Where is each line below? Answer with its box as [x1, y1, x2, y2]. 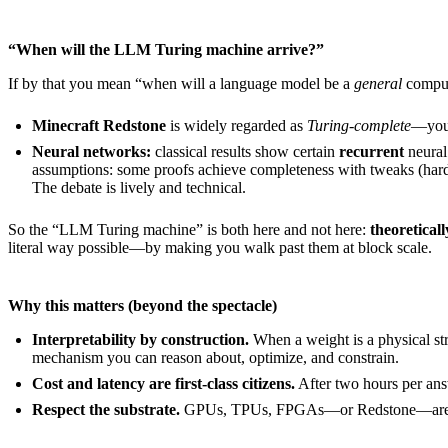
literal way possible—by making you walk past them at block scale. [8, 239, 436, 257]
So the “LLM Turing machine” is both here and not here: [8, 221, 370, 239]
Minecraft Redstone [32, 117, 166, 135]
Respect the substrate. [32, 401, 180, 419]
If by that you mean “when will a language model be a [8, 75, 354, 93]
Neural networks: [32, 143, 151, 161]
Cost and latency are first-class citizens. [32, 375, 295, 393]
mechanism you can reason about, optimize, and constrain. [32, 349, 399, 367]
